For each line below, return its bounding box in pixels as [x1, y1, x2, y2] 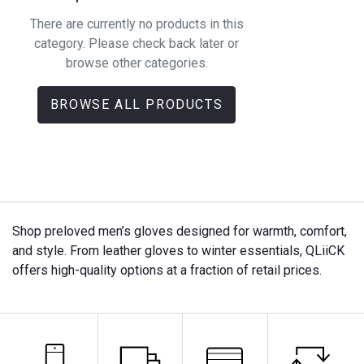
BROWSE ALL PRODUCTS [50, 96, 223, 112]
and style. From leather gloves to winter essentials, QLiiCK [12, 243, 344, 258]
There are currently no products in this [29, 15, 244, 32]
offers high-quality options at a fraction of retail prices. [12, 262, 322, 278]
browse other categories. [65, 54, 208, 71]
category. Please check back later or [34, 35, 239, 51]
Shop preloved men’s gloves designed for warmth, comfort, [12, 223, 347, 239]
